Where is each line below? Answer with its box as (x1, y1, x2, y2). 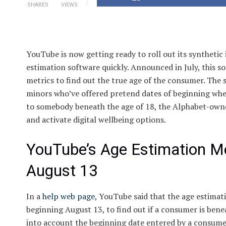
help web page (42, 190, 95, 202)
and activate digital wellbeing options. (26, 114, 166, 126)
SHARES (27, 2, 48, 9)
